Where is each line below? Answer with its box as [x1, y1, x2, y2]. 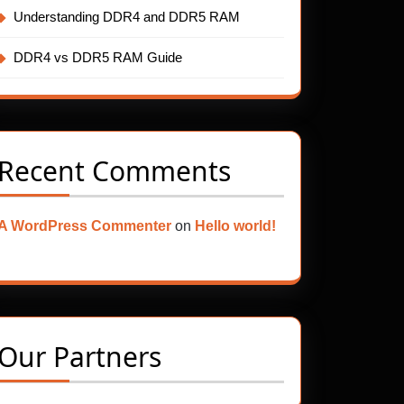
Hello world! [195, 218, 276, 234]
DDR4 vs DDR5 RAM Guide [14, 50, 182, 65]
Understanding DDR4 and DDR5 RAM [14, 9, 240, 24]
